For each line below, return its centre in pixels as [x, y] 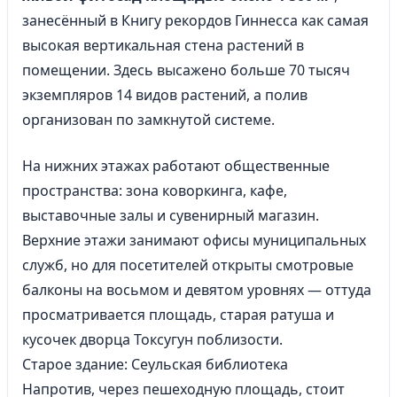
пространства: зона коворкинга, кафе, [155, 191]
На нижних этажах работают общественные [176, 166]
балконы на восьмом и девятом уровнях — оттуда [197, 290]
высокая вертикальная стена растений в [163, 45]
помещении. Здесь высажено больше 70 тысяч [186, 70]
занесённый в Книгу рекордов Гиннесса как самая [195, 20]
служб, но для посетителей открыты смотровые [188, 265]
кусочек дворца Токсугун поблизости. [152, 339]
